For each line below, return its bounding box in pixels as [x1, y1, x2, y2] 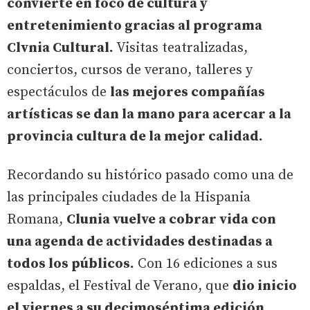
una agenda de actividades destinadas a [7, 233, 273, 250]
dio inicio [232, 277, 297, 295]
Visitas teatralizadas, [113, 39, 248, 57]
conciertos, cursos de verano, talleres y [7, 62, 253, 79]
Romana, [7, 211, 66, 228]
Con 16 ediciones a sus [134, 255, 277, 273]
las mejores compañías [110, 84, 265, 101]
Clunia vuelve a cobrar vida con [66, 211, 276, 228]
